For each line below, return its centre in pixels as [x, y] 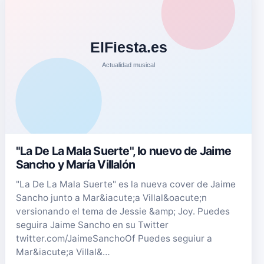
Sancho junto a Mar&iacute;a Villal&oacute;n [111, 197]
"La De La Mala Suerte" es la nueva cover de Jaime [126, 184]
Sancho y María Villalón [76, 164]
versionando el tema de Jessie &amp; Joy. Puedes [123, 211]
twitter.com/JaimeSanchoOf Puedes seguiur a [114, 238]
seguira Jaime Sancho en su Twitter [92, 225]
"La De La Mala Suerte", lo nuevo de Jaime [123, 151]
